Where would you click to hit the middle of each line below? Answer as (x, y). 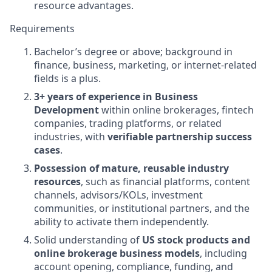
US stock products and (196, 240)
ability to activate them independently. (121, 222)
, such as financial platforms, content (165, 182)
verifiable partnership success (180, 137)
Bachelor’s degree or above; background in (133, 52)
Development (66, 110)
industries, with (71, 137)
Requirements (42, 29)
